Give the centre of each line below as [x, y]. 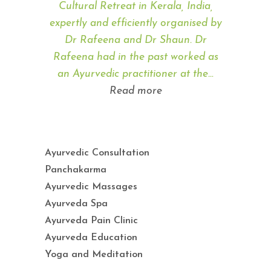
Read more [135, 91]
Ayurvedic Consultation [97, 153]
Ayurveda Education [91, 237]
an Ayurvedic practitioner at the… [135, 74]
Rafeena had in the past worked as [135, 57]
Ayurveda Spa [76, 204]
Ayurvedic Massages [91, 187]
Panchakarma [76, 170]
